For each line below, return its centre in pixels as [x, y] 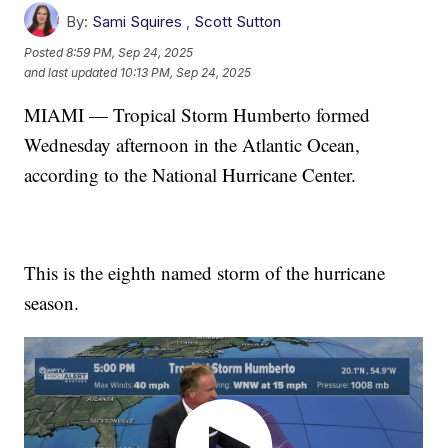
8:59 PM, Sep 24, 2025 [130, 53]
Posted [45, 53]
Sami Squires [137, 21]
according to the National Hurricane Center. [190, 174]
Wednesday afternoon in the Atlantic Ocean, [192, 144]
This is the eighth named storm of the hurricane [205, 272]
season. [52, 302]
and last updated [71, 73]
